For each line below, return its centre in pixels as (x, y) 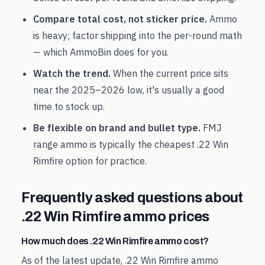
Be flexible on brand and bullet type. (117, 128)
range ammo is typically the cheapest (115, 144)
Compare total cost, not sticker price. (120, 19)
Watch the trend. (72, 73)
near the (52, 90)
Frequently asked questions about (132, 198)
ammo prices (165, 216)
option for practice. (105, 161)
